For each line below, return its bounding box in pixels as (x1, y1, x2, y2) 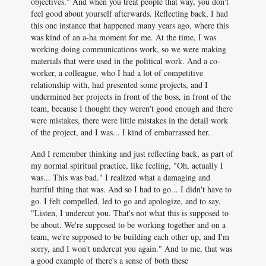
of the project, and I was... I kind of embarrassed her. (31, 126, 210, 138)
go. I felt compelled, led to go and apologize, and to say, (31, 195, 221, 207)
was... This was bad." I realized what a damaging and (31, 172, 210, 183)
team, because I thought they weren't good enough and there (31, 103, 233, 114)
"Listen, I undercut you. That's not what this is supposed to (31, 207, 229, 218)
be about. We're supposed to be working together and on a (31, 219, 226, 230)
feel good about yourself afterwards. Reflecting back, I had (31, 8, 228, 19)
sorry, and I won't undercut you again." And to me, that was (31, 243, 232, 254)
